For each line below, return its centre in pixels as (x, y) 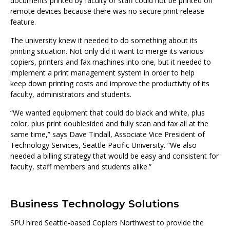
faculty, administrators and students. (71, 94)
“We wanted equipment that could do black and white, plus (108, 113)
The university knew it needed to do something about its (104, 41)
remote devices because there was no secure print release (107, 11)
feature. (23, 22)
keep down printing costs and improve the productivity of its (110, 84)
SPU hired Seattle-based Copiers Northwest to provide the (107, 223)
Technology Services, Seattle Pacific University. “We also (103, 145)
